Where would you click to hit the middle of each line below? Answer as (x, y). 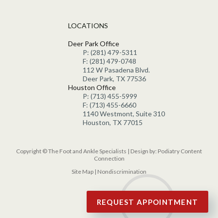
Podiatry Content (180, 151)
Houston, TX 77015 (112, 122)
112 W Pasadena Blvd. (116, 70)
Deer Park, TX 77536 (114, 78)
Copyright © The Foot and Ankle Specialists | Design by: (87, 151)
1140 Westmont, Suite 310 (124, 113)
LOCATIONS (88, 26)
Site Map (82, 171)
